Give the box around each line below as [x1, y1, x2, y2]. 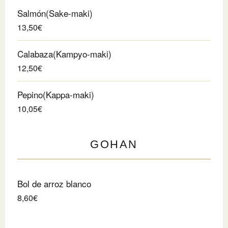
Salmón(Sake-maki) [17, 6, 93, 19]
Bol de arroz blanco [17, 177, 91, 190]
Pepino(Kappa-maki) [17, 88, 94, 101]
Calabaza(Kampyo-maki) [17, 47, 111, 60]
